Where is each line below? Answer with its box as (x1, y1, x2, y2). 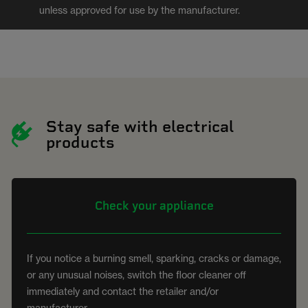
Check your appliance (94, 198, 214, 212)
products (46, 132, 114, 152)
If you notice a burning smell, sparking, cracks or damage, (27, 252, 281, 264)
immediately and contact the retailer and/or (27, 285, 219, 297)
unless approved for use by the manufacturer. (39, 3, 242, 16)
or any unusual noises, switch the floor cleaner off (27, 268, 246, 280)
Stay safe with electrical (46, 116, 234, 136)
